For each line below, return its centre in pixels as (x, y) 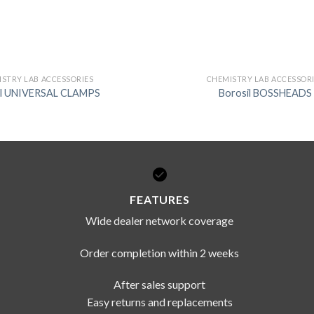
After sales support (160, 285)
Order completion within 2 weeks (160, 252)
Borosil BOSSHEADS (265, 93)
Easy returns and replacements (159, 302)
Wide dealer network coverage (160, 220)
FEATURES (160, 199)
